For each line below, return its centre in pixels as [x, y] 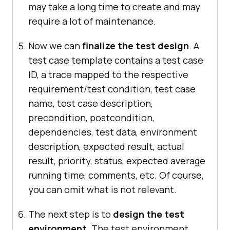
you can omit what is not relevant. [102, 190]
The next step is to [71, 214]
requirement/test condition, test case [112, 89]
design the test [149, 214]
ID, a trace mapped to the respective [108, 75]
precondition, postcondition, [91, 118]
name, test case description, [91, 103]
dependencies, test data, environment [113, 132]
